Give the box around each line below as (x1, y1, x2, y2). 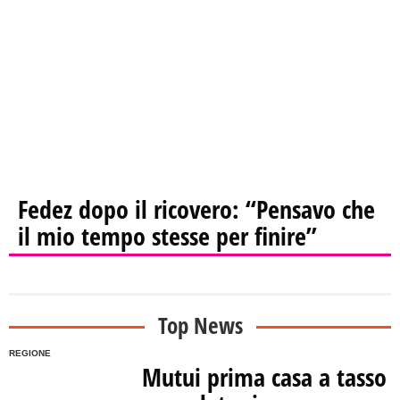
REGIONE (9, 348, 51, 359)
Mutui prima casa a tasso (142, 360, 387, 395)
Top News (157, 310, 243, 341)
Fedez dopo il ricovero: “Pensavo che (18, 192, 375, 227)
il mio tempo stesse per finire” (18, 219, 317, 254)
